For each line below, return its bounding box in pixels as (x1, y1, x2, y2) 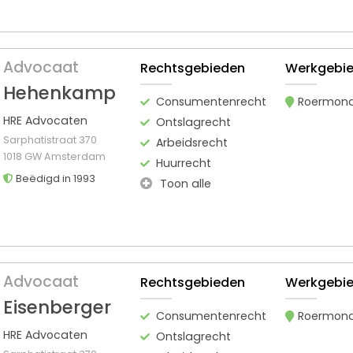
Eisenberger (3, 294, 111, 320)
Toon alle (157, 175, 212, 191)
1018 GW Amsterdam (3, 149, 106, 163)
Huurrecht (156, 154, 212, 171)
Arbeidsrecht (156, 134, 229, 150)
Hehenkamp (3, 80, 116, 106)
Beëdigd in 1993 (13, 171, 95, 185)
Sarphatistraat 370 (3, 132, 97, 147)
